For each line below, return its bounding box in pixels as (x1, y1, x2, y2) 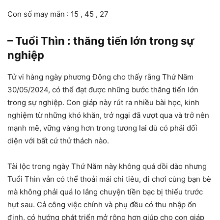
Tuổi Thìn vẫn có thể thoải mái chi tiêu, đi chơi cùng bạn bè (7, 174, 211, 184)
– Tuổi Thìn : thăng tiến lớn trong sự (7, 34, 194, 47)
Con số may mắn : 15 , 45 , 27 (7, 9, 109, 19)
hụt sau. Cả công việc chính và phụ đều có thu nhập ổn (7, 199, 196, 209)
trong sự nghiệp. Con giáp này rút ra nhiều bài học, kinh (7, 97, 199, 107)
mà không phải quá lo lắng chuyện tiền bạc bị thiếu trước (7, 187, 203, 196)
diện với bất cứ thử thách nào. (7, 136, 109, 145)
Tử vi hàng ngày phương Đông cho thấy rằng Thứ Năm (7, 72, 193, 82)
